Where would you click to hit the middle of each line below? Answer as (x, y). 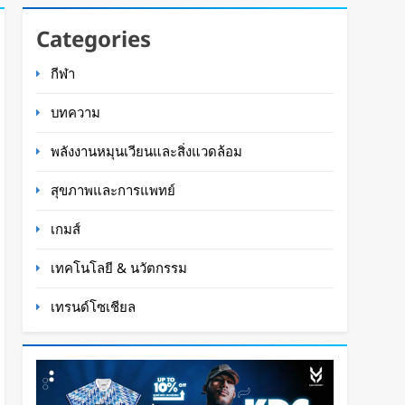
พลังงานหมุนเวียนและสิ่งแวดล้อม (147, 151)
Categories (94, 38)
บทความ (76, 112)
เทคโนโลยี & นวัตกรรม (119, 267)
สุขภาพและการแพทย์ (113, 189)
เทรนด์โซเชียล (94, 306)
